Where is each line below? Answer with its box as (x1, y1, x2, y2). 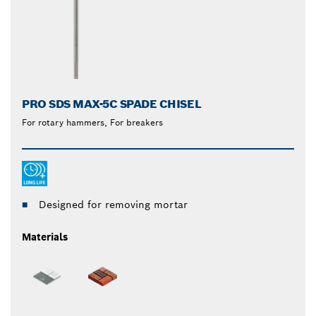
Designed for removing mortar (39, 198, 188, 212)
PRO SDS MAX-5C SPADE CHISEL (22, 97, 202, 112)
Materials (22, 231, 68, 244)
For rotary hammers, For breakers (22, 117, 163, 128)
